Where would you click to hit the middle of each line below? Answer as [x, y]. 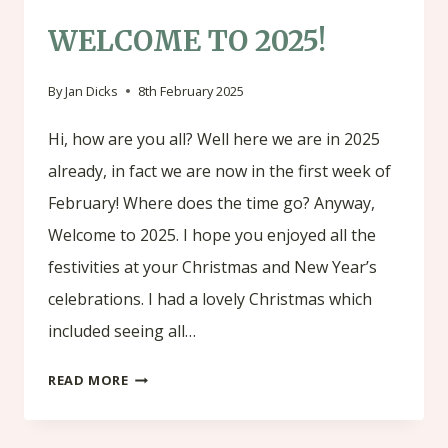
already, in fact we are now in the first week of [219, 171]
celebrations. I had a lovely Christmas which [210, 299]
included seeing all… [122, 331]
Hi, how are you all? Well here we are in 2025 [214, 139]
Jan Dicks [92, 91]
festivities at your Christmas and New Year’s [212, 267]
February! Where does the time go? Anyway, [211, 203]
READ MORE [88, 380]
